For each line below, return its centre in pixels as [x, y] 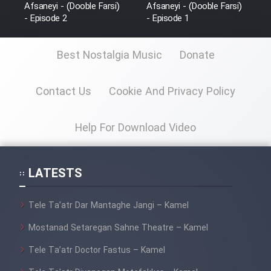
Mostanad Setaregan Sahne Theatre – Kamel [118, 228]
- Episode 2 [46, 18]
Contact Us [64, 92]
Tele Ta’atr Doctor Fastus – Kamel [97, 250]
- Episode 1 [168, 18]
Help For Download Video [135, 128]
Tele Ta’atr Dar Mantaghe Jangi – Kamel [109, 205]
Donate [197, 55]
